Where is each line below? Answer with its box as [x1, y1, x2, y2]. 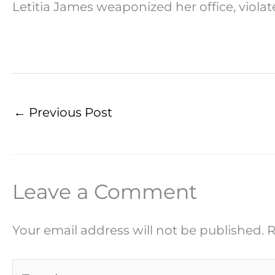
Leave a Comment [12, 179, 197, 204]
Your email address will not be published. [12, 223, 264, 238]
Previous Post [26, 105, 112, 120]
